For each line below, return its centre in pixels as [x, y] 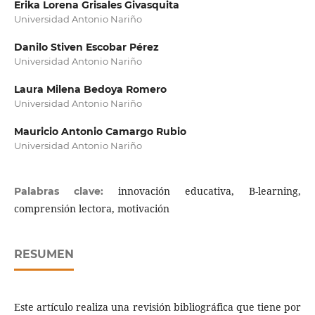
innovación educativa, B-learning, [210, 191]
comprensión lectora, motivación [91, 208]
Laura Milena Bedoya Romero [90, 89]
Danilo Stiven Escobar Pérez [86, 47]
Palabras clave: [66, 191]
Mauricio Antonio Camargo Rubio [100, 131]
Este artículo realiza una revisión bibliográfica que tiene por [157, 307]
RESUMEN [44, 254]
